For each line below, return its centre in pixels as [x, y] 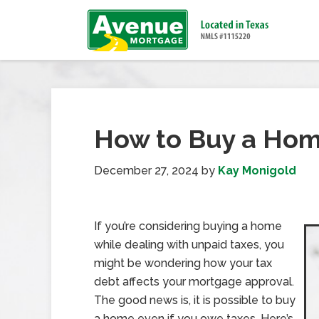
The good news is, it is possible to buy [195, 300]
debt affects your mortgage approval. [194, 282]
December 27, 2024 [146, 171]
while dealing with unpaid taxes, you [189, 245]
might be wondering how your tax [183, 263]
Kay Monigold [257, 171]
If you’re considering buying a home [188, 226]
